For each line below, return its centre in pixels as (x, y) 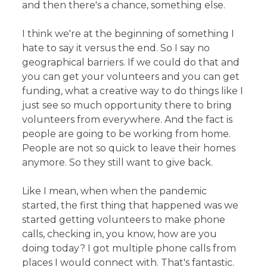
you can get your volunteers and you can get (131, 76)
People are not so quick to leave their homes (129, 148)
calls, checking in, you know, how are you (120, 234)
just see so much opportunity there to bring (127, 105)
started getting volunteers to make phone (124, 219)
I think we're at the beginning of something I (128, 33)
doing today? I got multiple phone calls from (129, 248)
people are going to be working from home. (127, 133)
